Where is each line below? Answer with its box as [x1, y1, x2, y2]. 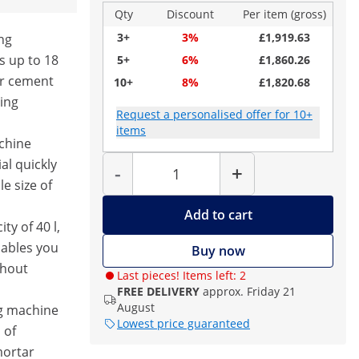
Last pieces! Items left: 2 [117, 268, 246, 283]
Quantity [175, 150, 213, 163]
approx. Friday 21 [203, 284, 296, 299]
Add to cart [184, 206, 252, 224]
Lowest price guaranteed [117, 316, 250, 331]
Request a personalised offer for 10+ [116, 107, 313, 122]
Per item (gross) [243, 6, 326, 22]
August [117, 300, 155, 315]
